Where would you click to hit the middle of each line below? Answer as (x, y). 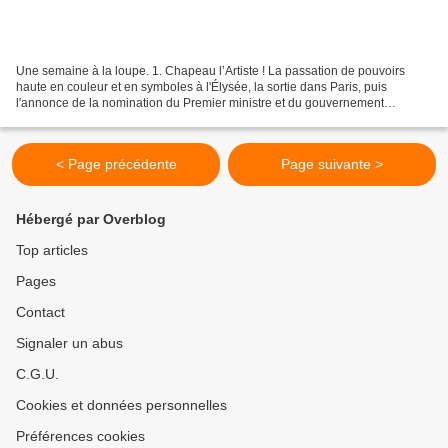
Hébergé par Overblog (91, 219)
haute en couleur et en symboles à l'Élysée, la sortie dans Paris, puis (201, 87)
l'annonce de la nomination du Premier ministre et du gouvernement (200, 103)
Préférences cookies (80, 436)
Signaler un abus (69, 343)
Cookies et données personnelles (121, 405)
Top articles (52, 250)
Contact (40, 312)
